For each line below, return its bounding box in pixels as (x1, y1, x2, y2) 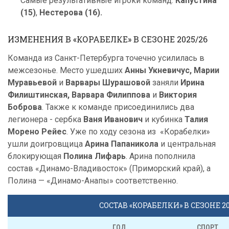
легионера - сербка (8, 114, 83, 124)
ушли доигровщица (8, 139, 85, 149)
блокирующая (8, 151, 63, 161)
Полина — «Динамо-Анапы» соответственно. (8, 176, 178, 186)
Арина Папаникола (85, 139, 158, 149)
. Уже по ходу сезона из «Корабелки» (66, 127, 210, 136)
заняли (150, 78, 180, 87)
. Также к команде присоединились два (42, 102, 194, 112)
